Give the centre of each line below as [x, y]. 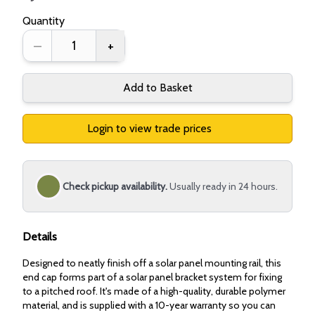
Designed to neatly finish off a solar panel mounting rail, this [152, 263]
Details [40, 236]
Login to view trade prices [150, 128]
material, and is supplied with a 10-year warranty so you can [149, 305]
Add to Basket [157, 87]
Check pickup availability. [115, 186]
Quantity [44, 20]
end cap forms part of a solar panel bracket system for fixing [152, 277]
